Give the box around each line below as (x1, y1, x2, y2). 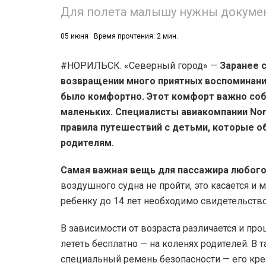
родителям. (61, 137, 114, 149)
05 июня (61, 32, 88, 41)
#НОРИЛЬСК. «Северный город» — (61, 60, 220, 72)
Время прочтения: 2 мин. (94, 32, 178, 41)
